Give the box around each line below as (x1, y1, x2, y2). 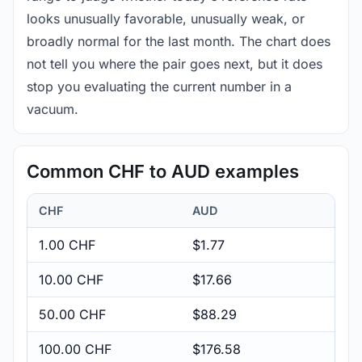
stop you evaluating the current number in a (27, 78, 292, 95)
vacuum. (27, 100, 78, 117)
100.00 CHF (39, 340, 112, 357)
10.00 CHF (39, 271, 103, 288)
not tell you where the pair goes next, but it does (27, 55, 322, 72)
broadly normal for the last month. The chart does (27, 32, 330, 49)
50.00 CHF (39, 305, 106, 322)
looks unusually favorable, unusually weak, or (27, 10, 305, 27)
